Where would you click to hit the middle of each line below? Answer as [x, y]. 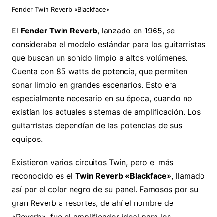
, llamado [188, 176]
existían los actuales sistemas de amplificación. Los [106, 112]
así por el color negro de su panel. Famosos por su [105, 189]
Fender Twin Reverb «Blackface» [60, 9]
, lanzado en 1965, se [136, 30]
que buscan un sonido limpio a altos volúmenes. [99, 57]
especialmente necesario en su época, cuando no [102, 98]
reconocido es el [43, 176]
